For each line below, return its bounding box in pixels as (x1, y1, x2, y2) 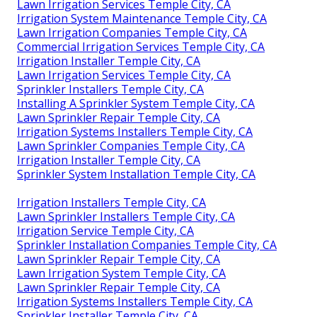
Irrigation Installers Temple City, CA (17, 195, 206, 211)
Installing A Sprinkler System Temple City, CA (17, 96, 255, 112)
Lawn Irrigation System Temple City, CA (17, 265, 226, 282)
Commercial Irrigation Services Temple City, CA (17, 39, 265, 55)
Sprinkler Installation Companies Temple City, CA (17, 237, 277, 253)
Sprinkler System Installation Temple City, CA (17, 166, 255, 183)
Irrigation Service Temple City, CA (17, 223, 194, 239)
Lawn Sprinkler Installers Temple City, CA (17, 209, 235, 225)
